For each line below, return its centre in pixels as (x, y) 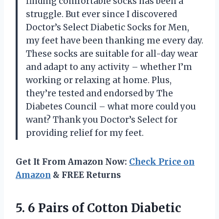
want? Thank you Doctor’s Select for (102, 120)
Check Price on (162, 162)
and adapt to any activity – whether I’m (109, 67)
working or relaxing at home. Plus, (99, 80)
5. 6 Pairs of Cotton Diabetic (98, 208)
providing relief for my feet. (85, 133)
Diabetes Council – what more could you (111, 106)
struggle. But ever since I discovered (101, 14)
